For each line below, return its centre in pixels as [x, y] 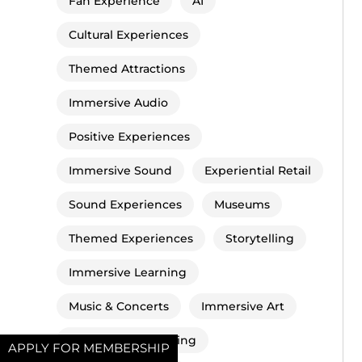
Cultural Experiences [128, 35]
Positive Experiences [129, 137]
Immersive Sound [120, 171]
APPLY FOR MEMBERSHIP [89, 348]
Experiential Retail [258, 171]
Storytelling [260, 239]
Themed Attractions [127, 69]
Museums [242, 205]
